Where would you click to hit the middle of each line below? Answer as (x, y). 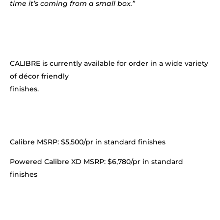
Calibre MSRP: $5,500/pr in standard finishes (88, 142)
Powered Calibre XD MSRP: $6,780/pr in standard (96, 162)
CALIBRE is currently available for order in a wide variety (109, 64)
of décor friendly (39, 76)
